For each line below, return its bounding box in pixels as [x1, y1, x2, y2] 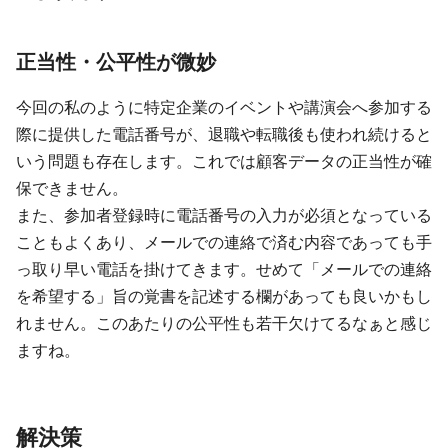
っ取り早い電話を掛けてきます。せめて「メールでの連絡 [16, 259, 432, 280]
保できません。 [16, 178, 128, 199]
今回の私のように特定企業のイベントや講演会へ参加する [16, 97, 432, 118]
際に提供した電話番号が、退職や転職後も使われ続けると [16, 124, 432, 145]
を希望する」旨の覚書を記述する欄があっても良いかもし [16, 286, 432, 307]
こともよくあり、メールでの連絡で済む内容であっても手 [16, 232, 432, 253]
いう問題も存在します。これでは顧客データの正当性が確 [16, 151, 432, 172]
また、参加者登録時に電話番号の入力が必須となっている [16, 205, 432, 226]
